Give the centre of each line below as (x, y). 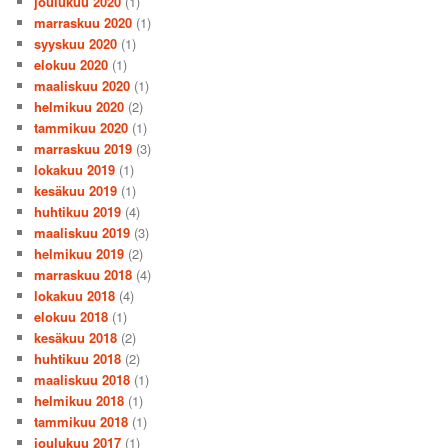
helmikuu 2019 (79, 253)
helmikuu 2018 (79, 400)
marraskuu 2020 (83, 22)
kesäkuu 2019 (76, 190)
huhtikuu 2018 (78, 358)
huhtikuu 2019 (78, 211)
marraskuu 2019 (83, 148)
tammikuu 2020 (81, 127)
